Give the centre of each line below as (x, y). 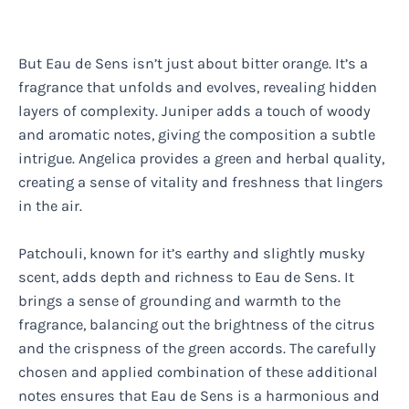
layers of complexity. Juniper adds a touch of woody (194, 111)
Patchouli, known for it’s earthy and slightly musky (192, 254)
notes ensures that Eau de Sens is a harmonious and (199, 396)
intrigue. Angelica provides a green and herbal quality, (201, 159)
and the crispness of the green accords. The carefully (197, 349)
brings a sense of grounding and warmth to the (179, 301)
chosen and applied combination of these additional (198, 372)
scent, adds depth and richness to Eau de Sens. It (186, 278)
